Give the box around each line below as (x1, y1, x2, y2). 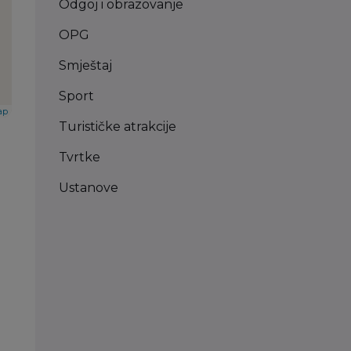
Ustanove (58, 180, 118, 196)
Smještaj (58, 58, 112, 74)
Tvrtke (58, 150, 100, 165)
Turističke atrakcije (58, 119, 176, 135)
